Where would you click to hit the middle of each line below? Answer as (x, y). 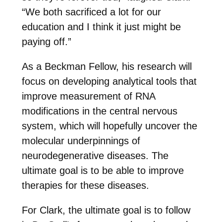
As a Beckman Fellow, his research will (107, 67)
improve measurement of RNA (88, 96)
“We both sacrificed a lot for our (91, 12)
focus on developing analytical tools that (109, 82)
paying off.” (46, 42)
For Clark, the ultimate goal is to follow (106, 210)
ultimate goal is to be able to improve (103, 171)
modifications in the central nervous (99, 111)
